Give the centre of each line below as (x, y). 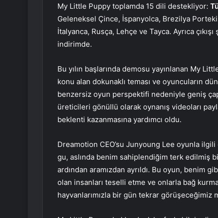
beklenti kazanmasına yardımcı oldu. (119, 119)
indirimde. (75, 44)
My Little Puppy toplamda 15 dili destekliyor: (134, 6)
